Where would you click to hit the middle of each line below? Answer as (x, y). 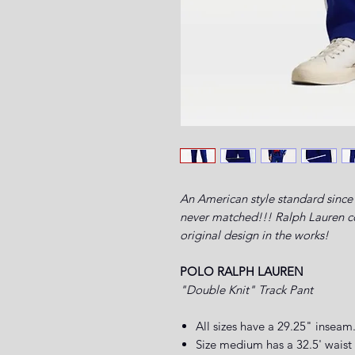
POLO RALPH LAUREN (242, 271)
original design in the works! (254, 235)
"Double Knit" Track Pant (246, 289)
